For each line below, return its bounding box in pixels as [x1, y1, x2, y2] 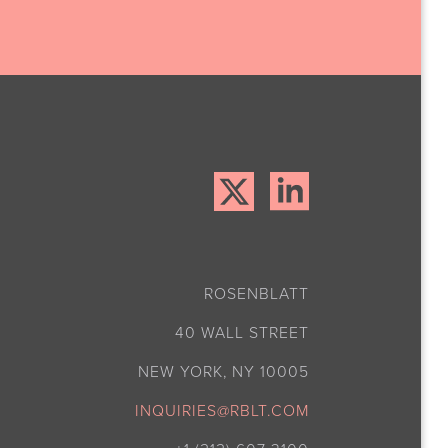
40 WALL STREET [175, 321, 310, 344]
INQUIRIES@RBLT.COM [135, 399, 310, 422]
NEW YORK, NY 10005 [138, 360, 310, 383]
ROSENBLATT [204, 282, 310, 305]
